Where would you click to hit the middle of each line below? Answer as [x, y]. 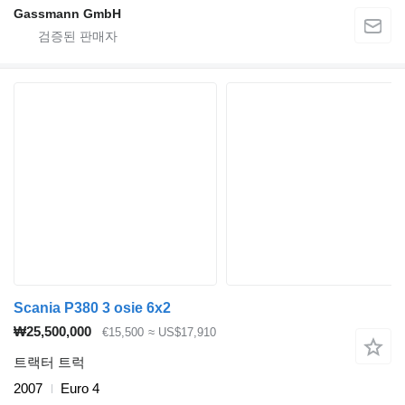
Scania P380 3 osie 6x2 [92, 307]
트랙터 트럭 [49, 363]
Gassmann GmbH [67, 13]
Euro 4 [80, 389]
